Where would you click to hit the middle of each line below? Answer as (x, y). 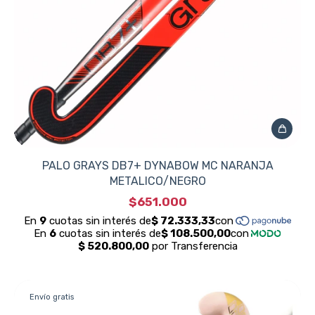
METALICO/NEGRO (157, 181)
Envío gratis (52, 297)
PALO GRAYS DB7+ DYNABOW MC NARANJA (157, 166)
